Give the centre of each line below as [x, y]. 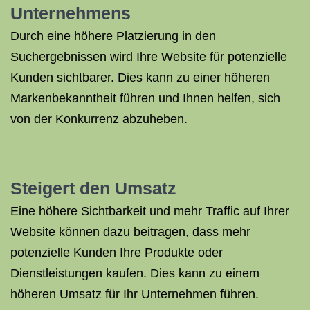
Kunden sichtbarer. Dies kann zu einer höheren [140, 77]
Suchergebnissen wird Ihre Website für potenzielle [149, 57]
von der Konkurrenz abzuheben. [99, 119]
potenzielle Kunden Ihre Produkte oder [117, 253]
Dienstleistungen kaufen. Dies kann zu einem [135, 273]
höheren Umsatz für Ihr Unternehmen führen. [135, 294]
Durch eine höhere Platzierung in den [113, 36]
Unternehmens [71, 13]
